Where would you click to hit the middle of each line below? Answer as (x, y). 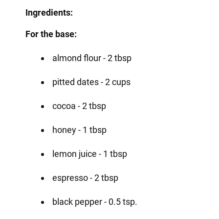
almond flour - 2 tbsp (92, 58)
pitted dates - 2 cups (91, 82)
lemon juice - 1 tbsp (89, 153)
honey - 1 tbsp (79, 130)
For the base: (51, 34)
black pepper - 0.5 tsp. (95, 201)
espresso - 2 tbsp (85, 177)
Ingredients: (49, 12)
